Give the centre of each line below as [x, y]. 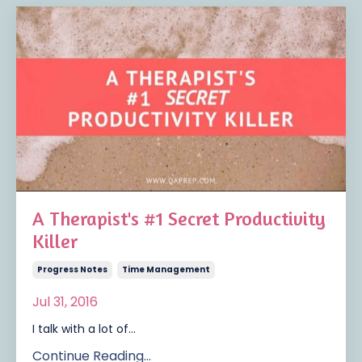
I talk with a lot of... [84, 329]
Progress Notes [72, 270]
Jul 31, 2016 [65, 302]
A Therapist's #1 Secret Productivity [179, 219]
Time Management [166, 270]
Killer [55, 242]
